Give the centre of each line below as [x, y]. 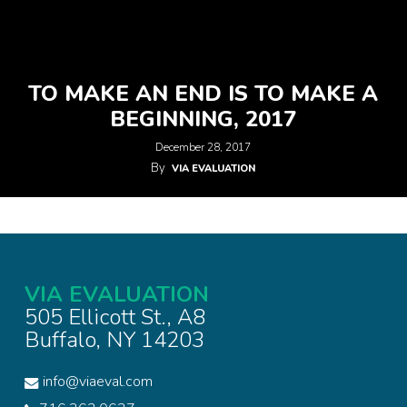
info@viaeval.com [97, 382]
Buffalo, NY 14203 [114, 340]
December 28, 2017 [203, 147]
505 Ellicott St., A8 [114, 317]
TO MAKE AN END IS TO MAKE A [203, 94]
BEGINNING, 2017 [203, 119]
